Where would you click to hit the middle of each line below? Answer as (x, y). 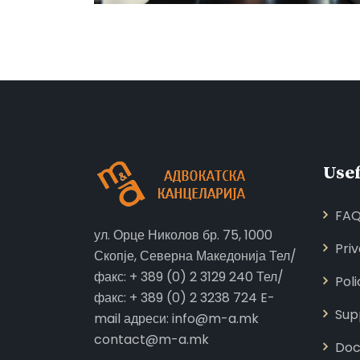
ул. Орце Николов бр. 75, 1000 (183, 235)
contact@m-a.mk (151, 339)
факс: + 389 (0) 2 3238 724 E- (184, 297)
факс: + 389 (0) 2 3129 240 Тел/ (189, 276)
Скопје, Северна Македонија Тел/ (195, 256)
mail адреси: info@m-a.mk (176, 318)
